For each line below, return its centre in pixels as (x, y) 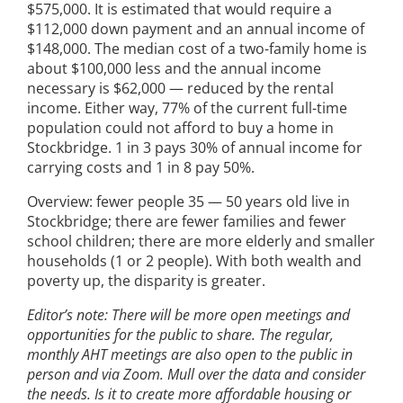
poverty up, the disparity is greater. (146, 280)
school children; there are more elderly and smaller (201, 241)
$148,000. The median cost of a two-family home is (197, 48)
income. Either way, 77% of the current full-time (187, 107)
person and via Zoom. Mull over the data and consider (196, 374)
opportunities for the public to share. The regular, (180, 334)
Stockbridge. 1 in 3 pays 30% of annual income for (195, 147)
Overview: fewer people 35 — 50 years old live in (188, 201)
